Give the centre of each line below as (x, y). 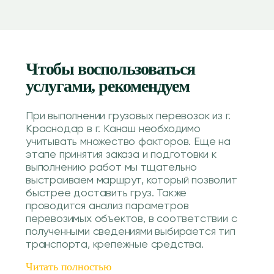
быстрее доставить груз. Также (106, 193)
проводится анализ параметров (107, 206)
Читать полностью (68, 267)
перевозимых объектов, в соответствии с (131, 219)
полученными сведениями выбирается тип (131, 232)
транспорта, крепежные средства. (115, 245)
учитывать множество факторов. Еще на (128, 142)
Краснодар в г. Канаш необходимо (113, 129)
